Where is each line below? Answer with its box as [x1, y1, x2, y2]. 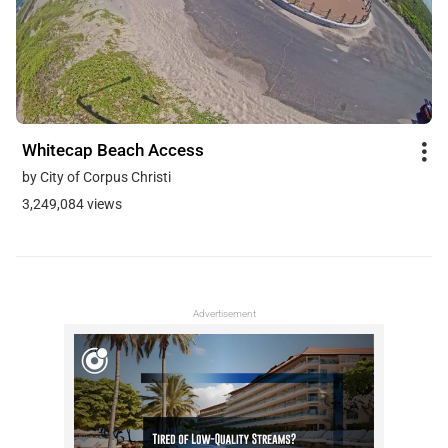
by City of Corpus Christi [22, 168, 171, 185]
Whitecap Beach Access [22, 140, 204, 161]
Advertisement [192, 307, 256, 319]
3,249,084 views [22, 195, 122, 212]
